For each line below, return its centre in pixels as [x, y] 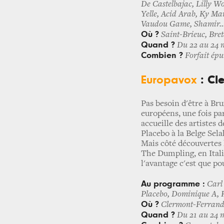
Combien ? [162, 55]
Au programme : [173, 184]
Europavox [169, 80]
